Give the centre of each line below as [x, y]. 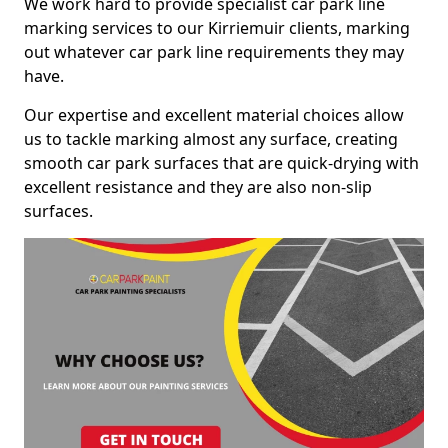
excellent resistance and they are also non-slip [198, 187]
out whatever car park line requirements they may [214, 52]
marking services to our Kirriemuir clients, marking [217, 28]
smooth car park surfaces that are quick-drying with [221, 163]
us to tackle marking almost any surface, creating [211, 139]
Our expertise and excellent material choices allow [214, 115]
